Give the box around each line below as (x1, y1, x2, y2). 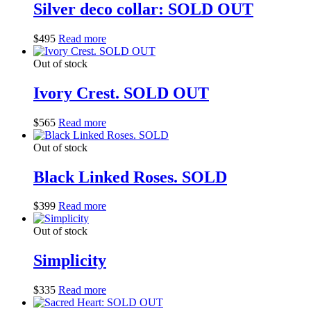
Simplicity (33, 251, 106, 270)
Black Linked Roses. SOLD (33, 167, 227, 186)
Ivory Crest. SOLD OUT (33, 83, 209, 102)
